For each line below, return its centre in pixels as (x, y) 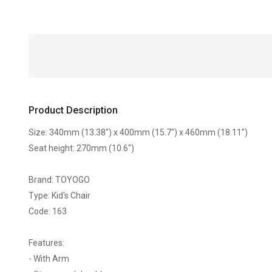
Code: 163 (48, 211)
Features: (47, 243)
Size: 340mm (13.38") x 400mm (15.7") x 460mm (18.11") (138, 132)
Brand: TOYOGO (59, 180)
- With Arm (49, 259)
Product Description (73, 110)
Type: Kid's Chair (60, 195)
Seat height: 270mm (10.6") (82, 148)
